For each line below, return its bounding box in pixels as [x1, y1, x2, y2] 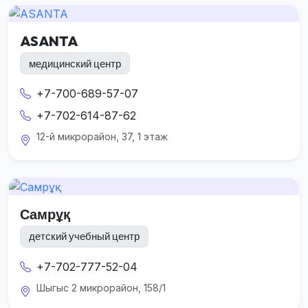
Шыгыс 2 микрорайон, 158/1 [36, 281, 166, 294]
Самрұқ [20, 205, 70, 223]
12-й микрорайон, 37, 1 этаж [36, 131, 168, 143]
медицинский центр [29, 56, 121, 70]
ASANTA [20, 32, 78, 50]
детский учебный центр [29, 230, 140, 243]
